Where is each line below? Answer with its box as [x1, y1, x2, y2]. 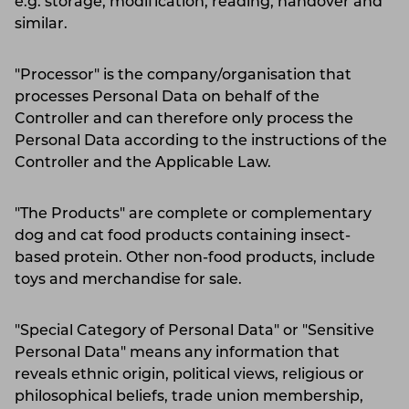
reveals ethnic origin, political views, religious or [15, 367, 364, 383]
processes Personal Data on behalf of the [15, 89, 320, 105]
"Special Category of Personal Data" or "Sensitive [15, 323, 374, 339]
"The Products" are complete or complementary [15, 206, 372, 222]
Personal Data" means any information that [15, 345, 340, 361]
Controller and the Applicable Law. [15, 155, 282, 171]
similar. [15, 16, 79, 32]
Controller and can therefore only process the [15, 111, 353, 127]
